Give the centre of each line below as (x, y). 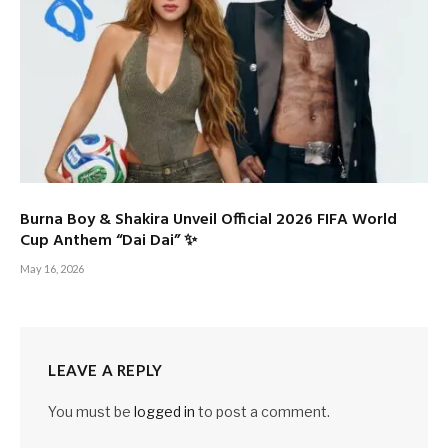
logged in (164, 412)
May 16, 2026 (52, 269)
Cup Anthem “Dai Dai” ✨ (108, 241)
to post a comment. (262, 412)
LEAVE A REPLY (105, 370)
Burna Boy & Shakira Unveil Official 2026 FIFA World (208, 220)
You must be (91, 412)
